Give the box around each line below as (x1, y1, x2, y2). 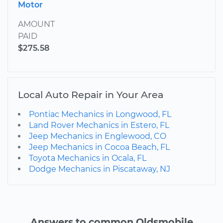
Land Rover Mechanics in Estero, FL (29, 120, 169, 130)
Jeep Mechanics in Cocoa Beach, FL (29, 142, 170, 152)
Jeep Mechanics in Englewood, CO (29, 131, 166, 141)
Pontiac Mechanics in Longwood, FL (29, 110, 171, 119)
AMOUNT (18, 19, 55, 29)
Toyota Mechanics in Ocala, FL (29, 153, 146, 163)
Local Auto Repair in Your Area (18, 89, 163, 101)
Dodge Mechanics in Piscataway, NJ (29, 164, 170, 174)
